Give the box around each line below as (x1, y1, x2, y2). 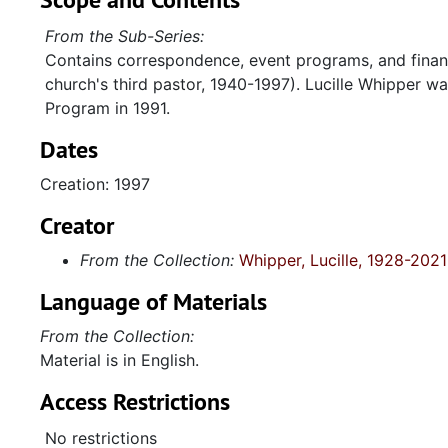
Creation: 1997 (40, 174, 150, 194)
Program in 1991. (45, 98, 170, 118)
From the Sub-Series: (45, 26, 204, 46)
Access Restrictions (40, 386, 230, 417)
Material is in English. (40, 350, 199, 370)
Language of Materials (40, 286, 267, 317)
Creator (40, 210, 114, 241)
